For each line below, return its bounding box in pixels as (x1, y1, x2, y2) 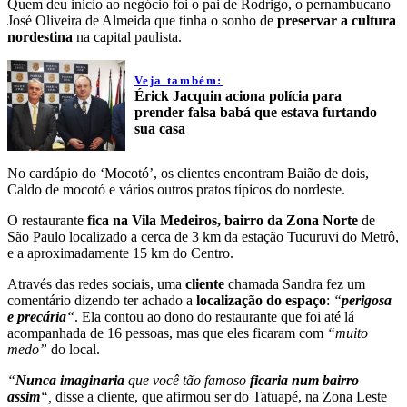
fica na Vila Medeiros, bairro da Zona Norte (87, 213, 358, 229)
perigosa (342, 293, 392, 309)
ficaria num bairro (246, 372, 359, 389)
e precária (7, 309, 66, 325)
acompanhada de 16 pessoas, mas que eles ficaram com (7, 325, 327, 342)
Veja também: (134, 74, 223, 88)
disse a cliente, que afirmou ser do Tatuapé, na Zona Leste (52, 389, 387, 405)
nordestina (7, 29, 73, 45)
